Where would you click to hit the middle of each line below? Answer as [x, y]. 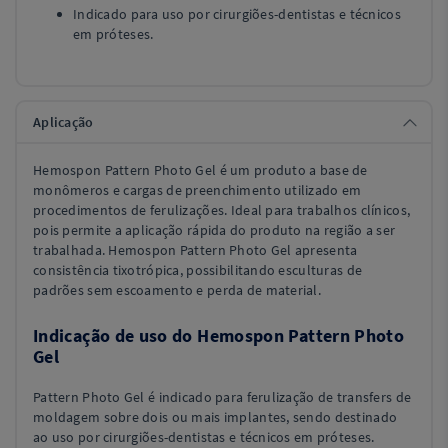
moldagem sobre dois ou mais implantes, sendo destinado [215, 417]
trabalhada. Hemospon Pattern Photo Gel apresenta [195, 250]
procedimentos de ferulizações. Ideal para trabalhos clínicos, [222, 210]
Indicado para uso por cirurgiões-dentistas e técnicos [237, 14]
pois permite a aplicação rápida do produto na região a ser [214, 230]
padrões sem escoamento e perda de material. [177, 290]
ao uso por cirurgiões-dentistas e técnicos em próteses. [204, 437]
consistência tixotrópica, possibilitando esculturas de [198, 270]
